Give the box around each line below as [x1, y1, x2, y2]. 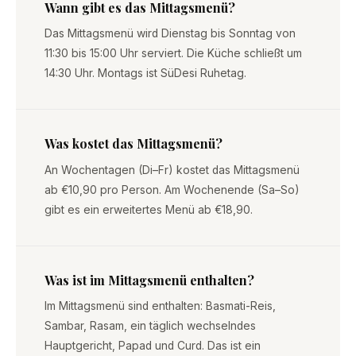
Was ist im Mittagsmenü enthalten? [44, 271, 254, 288]
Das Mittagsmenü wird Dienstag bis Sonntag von [44, 27, 296, 41]
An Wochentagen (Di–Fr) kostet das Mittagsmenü [44, 163, 300, 176]
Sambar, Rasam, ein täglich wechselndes [44, 319, 256, 333]
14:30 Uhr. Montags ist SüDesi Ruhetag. [44, 67, 246, 80]
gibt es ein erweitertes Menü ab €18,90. [44, 203, 253, 216]
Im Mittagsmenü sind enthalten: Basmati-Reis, [44, 300, 276, 313]
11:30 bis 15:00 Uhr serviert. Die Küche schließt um [44, 47, 302, 60]
